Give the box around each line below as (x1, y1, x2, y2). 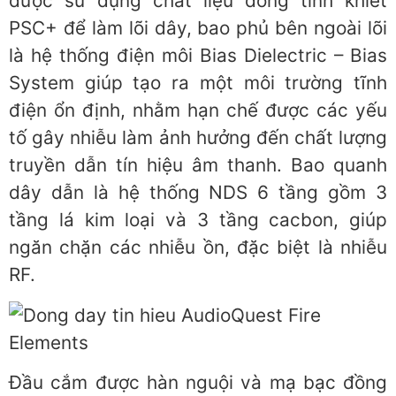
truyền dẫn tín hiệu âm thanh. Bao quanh (9, 154, 387, 177)
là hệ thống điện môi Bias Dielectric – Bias (9, 44, 387, 67)
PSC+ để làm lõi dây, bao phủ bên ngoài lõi (9, 17, 387, 40)
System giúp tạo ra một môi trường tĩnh (9, 72, 387, 95)
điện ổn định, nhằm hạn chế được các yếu (9, 99, 387, 122)
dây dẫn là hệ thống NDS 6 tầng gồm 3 (9, 181, 387, 204)
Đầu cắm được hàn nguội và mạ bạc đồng (9, 371, 387, 394)
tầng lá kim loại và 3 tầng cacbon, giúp (9, 209, 387, 232)
